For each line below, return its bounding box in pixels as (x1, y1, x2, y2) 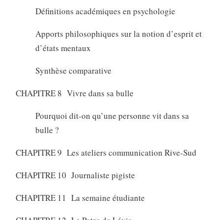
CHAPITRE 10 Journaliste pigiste (15, 169, 135, 181)
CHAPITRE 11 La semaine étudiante (15, 192, 145, 203)
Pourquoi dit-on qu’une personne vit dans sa (35, 110, 189, 121)
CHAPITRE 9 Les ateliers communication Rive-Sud (15, 146, 196, 158)
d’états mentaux (35, 42, 91, 54)
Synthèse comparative (35, 64, 111, 76)
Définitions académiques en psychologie (35, 5, 175, 17)
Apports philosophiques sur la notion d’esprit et (35, 27, 202, 39)
